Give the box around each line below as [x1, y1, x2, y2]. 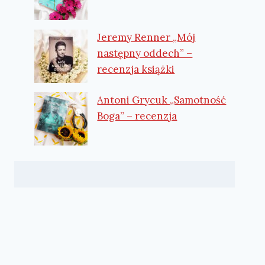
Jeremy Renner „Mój [97, 31, 196, 44]
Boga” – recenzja [97, 109, 177, 123]
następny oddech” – [97, 47, 193, 60]
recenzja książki [97, 63, 175, 76]
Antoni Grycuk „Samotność [97, 93, 227, 107]
